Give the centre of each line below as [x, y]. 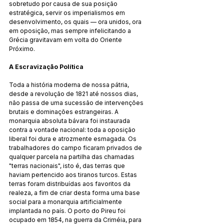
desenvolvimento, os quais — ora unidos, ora [76, 21]
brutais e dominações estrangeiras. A [64, 111]
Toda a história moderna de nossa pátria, [70, 84]
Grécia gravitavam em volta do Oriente [66, 39]
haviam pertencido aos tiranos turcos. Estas [74, 174]
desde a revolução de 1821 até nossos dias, [74, 93]
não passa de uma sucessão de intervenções [77, 102]
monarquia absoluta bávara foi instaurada [70, 120]
